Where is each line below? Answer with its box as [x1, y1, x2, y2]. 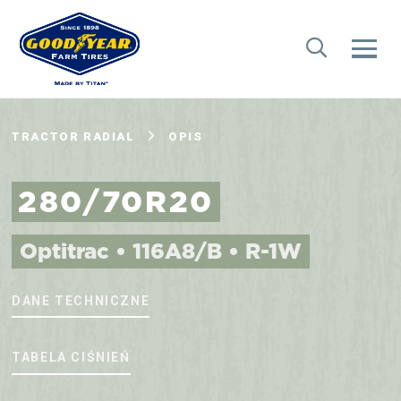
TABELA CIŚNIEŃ [12, 350, 131, 365]
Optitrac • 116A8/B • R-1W [20, 235, 303, 267]
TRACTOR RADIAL [12, 129, 135, 143]
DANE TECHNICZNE [12, 293, 150, 308]
